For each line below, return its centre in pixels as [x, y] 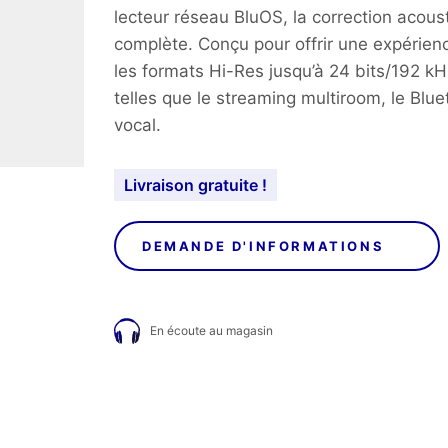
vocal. [137, 125]
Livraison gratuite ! [195, 185]
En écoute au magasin [211, 331]
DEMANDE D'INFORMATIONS [263, 246]
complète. [153, 44]
